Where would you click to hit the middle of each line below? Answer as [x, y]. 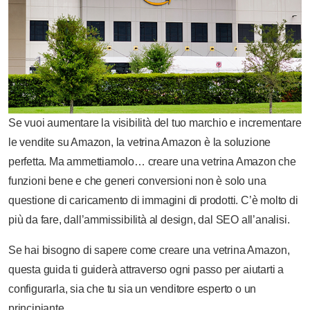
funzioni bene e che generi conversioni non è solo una [137, 181]
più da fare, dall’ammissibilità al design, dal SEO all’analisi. [149, 220]
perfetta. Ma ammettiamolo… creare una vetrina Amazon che [152, 162]
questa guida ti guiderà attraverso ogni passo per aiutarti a [146, 270]
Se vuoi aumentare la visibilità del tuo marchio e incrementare [155, 123]
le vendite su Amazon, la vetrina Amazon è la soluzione [140, 142]
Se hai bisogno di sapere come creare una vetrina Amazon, [149, 250]
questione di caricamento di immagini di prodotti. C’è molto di [153, 200]
